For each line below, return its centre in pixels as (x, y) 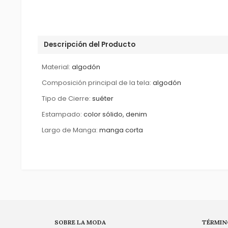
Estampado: (62, 114)
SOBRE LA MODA (80, 222)
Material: (56, 67)
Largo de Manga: (70, 130)
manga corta (121, 130)
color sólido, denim (116, 114)
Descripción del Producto (90, 44)
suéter (103, 98)
